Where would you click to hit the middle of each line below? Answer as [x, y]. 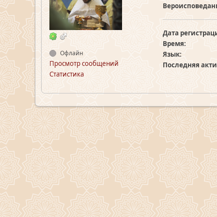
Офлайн [71, 53]
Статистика [67, 74]
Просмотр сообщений [84, 63]
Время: [174, 44]
